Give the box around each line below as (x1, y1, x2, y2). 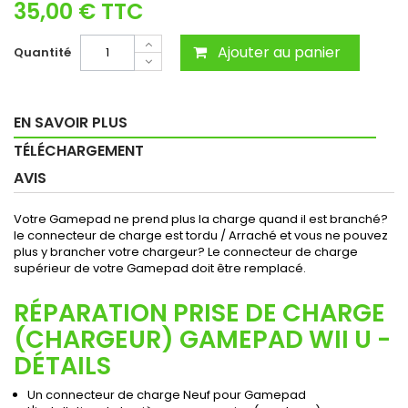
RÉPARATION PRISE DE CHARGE (14, 295, 385, 330)
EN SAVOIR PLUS (14, 111, 127, 133)
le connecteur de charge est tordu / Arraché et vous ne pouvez (14, 226, 388, 244)
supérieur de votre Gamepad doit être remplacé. (14, 259, 306, 277)
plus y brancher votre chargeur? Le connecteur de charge (14, 242, 358, 260)
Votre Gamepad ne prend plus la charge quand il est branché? (14, 209, 388, 228)
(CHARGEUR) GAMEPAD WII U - (14, 321, 391, 356)
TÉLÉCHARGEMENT (14, 139, 144, 161)
